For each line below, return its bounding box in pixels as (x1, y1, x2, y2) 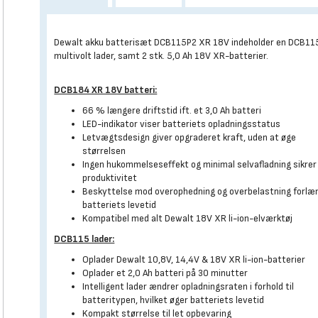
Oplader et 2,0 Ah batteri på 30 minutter (82, 267, 248, 279)
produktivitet (82, 172, 138, 184)
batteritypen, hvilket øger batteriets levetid (82, 294, 265, 306)
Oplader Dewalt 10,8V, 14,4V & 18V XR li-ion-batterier (82, 253, 306, 265)
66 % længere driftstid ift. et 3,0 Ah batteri (82, 104, 262, 116)
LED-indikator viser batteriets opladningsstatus (82, 118, 281, 130)
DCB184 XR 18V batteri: (54, 84, 158, 96)
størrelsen (82, 145, 126, 157)
